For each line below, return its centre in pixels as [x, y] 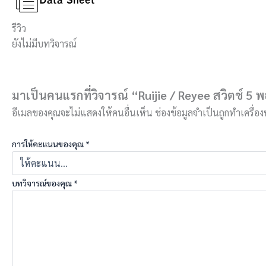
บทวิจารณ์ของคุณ [43, 183]
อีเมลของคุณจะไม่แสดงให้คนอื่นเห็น [82, 113]
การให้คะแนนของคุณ [49, 143]
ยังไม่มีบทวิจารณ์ [44, 43]
